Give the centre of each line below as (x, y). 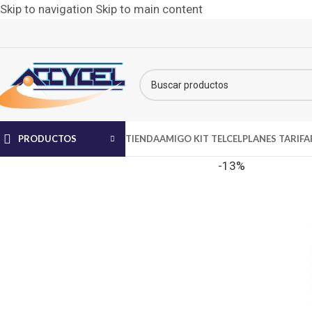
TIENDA (142, 139)
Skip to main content (149, 9)
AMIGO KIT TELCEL (201, 139)
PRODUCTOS (47, 139)
